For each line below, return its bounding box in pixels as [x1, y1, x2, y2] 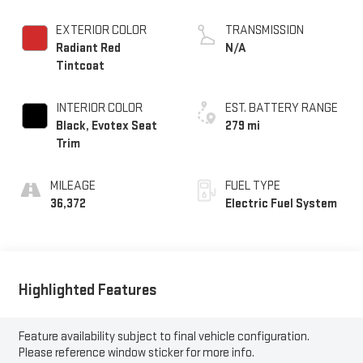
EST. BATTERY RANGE [225, 100, 338, 117]
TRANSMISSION [225, 23, 304, 39]
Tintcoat [55, 58, 105, 75]
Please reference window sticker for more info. [18, 344, 254, 361]
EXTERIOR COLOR [55, 23, 147, 39]
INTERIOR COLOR [55, 100, 143, 117]
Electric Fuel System [225, 196, 337, 212]
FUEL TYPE [225, 178, 280, 194]
